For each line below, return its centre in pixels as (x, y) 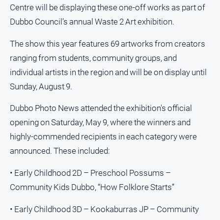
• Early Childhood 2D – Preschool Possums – (90, 173)
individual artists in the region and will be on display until (108, 72)
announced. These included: (60, 151)
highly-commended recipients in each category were (103, 137)
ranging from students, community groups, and (93, 58)
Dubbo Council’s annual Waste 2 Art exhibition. (92, 22)
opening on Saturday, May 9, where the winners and (100, 123)
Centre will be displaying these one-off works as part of (108, 8)
